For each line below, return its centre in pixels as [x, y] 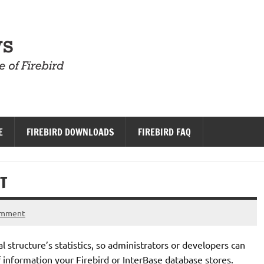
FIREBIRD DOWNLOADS [71, 132]
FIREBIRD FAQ [165, 132]
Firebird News [145, 40]
